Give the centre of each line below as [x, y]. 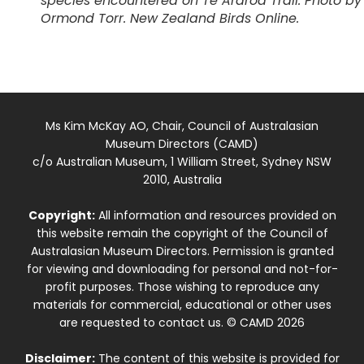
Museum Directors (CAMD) [182, 144]
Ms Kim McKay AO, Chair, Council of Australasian [182, 126]
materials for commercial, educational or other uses [182, 305]
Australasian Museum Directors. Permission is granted [182, 251]
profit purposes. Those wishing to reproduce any [182, 287]
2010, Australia [182, 180]
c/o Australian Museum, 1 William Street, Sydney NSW [182, 162]
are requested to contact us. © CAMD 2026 [182, 323]
